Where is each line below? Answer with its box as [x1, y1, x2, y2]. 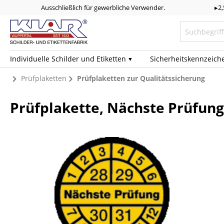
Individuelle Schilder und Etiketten [10, 53, 126, 63]
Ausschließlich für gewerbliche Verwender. [41, 2, 165, 12]
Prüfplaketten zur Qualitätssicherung [77, 73, 205, 83]
